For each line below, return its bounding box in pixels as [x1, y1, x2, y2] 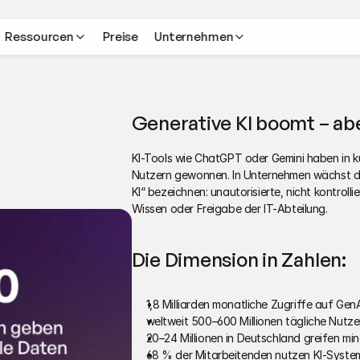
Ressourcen [5, 29, 74, 44]
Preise [102, 29, 138, 44]
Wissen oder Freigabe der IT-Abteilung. [131, 202, 328, 215]
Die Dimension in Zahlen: [131, 247, 346, 272]
